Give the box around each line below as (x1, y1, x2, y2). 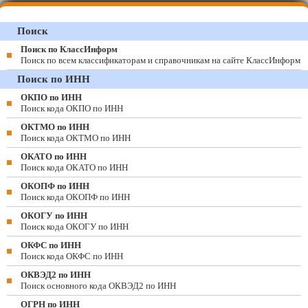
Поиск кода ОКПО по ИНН (21, 103, 123, 113)
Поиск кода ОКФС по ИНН (21, 251, 123, 261)
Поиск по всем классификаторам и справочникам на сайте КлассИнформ (21, 55, 300, 65)
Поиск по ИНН (17, 74, 90, 85)
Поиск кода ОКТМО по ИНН (21, 133, 131, 143)
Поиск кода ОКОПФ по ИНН (21, 192, 130, 202)
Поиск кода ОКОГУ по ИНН (21, 221, 129, 232)
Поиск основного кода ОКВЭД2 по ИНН (21, 280, 176, 291)
